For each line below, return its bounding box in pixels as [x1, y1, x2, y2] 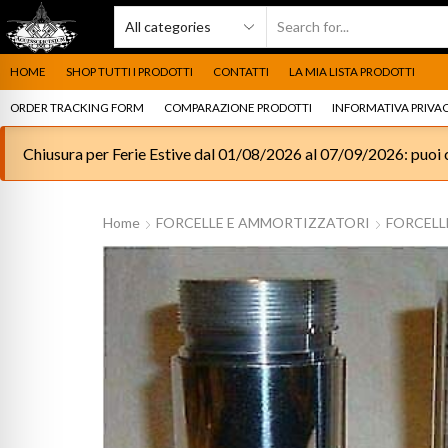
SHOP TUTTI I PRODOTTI [66, 64, 193, 78]
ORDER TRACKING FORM [10, 100, 144, 114]
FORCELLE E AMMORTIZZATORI [156, 213, 370, 231]
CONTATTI [213, 64, 269, 78]
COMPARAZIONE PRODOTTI [164, 100, 312, 114]
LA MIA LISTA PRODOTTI [289, 64, 415, 78]
